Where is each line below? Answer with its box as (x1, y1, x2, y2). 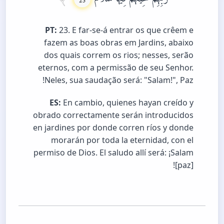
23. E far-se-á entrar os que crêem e (57, 24, 193, 35)
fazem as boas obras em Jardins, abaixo (44, 36, 193, 48)
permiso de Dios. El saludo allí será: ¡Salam (33, 146, 193, 158)
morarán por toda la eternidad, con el (51, 134, 193, 145)
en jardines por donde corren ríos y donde (33, 121, 193, 133)
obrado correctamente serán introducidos (33, 109, 193, 120)
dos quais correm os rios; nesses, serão (44, 49, 193, 60)
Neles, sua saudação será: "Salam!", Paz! (44, 74, 193, 85)
